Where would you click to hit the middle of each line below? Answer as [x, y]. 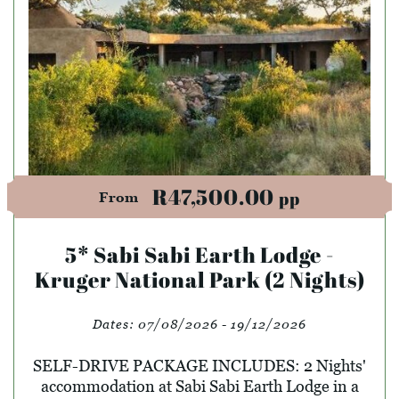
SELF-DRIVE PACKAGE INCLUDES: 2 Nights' [199, 365]
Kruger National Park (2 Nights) [199, 279]
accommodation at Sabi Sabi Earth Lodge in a [199, 386]
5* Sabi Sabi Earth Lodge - [199, 254]
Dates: [115, 323]
